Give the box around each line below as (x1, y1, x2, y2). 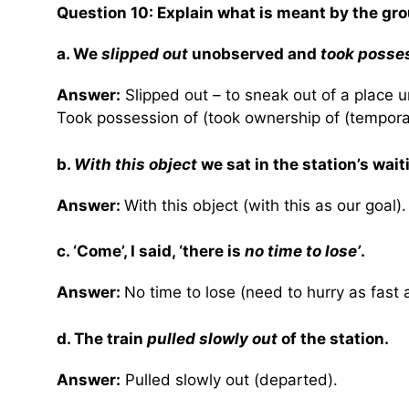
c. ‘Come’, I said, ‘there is (57, 242, 245, 261)
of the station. (278, 329, 389, 348)
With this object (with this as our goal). (124, 195, 406, 215)
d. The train (57, 329, 147, 348)
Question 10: (57, 4, 157, 23)
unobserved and (188, 45, 320, 64)
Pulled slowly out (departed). (121, 370, 338, 389)
